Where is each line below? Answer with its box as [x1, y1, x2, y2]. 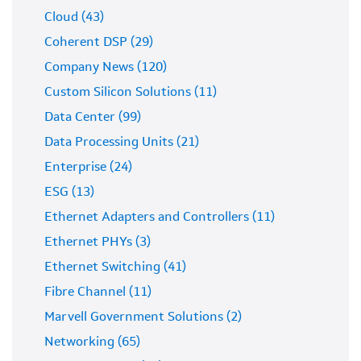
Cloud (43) [44, 11, 104, 24]
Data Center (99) [44, 111, 141, 124]
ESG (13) [44, 186, 94, 199]
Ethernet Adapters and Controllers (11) [44, 211, 275, 224]
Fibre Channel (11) [44, 286, 151, 299]
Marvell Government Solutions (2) [44, 311, 242, 324]
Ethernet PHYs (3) [44, 236, 151, 249]
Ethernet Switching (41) [44, 261, 186, 274]
